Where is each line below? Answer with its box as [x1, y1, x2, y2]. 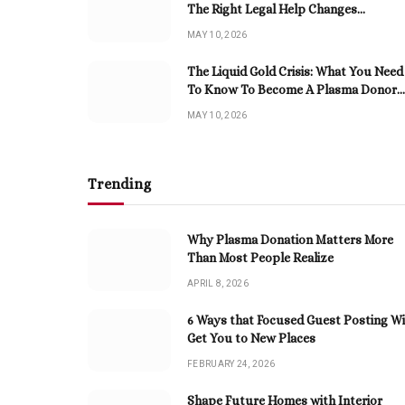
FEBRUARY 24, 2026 [187, 358, 276, 369]
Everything [187, 19, 250, 34]
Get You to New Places [187, 330, 316, 345]
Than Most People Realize [187, 250, 334, 265]
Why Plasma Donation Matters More [187, 231, 393, 247]
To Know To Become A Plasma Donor [187, 81, 397, 97]
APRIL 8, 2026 [187, 278, 249, 288]
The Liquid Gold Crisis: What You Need [187, 63, 403, 79]
